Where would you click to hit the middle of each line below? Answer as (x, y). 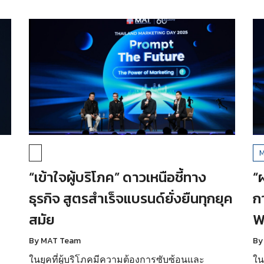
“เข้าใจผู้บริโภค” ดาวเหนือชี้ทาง (117, 177)
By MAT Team (55, 240)
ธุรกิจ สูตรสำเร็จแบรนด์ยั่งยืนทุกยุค (131, 198)
